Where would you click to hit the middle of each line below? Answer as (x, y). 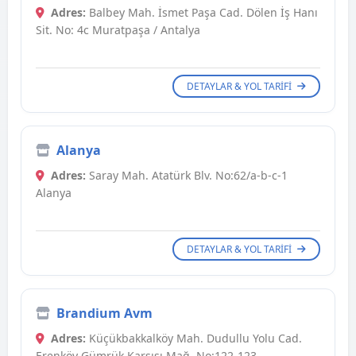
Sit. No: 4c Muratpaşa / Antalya (118, 30)
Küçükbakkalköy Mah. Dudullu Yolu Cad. (194, 339)
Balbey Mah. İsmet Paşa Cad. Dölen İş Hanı (202, 13)
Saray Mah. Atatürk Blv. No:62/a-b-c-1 (187, 176)
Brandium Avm (104, 313)
